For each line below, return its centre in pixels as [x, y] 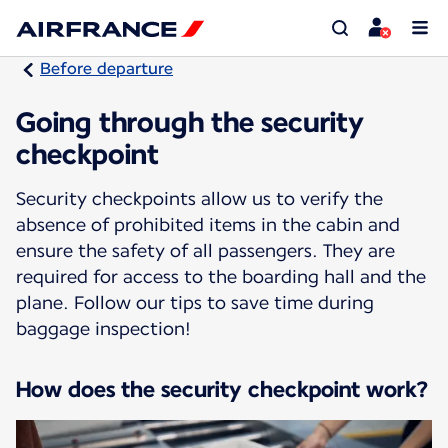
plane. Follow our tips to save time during [195, 302]
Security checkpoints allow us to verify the [199, 198]
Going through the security [190, 121]
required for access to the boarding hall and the [221, 276]
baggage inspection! [103, 328]
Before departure [106, 68]
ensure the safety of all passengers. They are [205, 250]
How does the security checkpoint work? [222, 388]
